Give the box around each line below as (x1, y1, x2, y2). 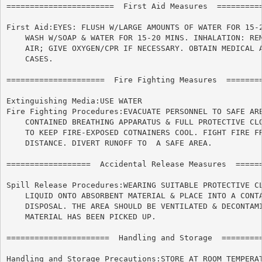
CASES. (6, 54, 53, 63)
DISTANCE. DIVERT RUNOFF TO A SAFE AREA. (6, 138, 147, 147)
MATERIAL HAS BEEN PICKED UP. (6, 212, 156, 221)
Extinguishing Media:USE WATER (6, 96, 142, 105)
